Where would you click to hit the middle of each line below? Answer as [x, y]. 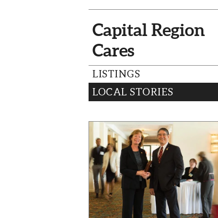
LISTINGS [116, 74]
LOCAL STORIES [133, 92]
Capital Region [149, 29]
